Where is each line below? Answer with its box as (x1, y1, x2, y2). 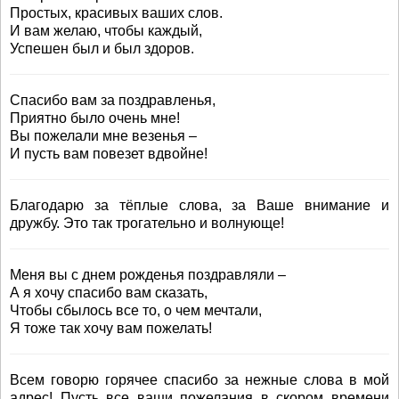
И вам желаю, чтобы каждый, (10, 23, 202, 38)
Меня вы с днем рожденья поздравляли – (10, 267, 286, 282)
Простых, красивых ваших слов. (10, 5, 223, 20)
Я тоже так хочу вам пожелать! (10, 321, 212, 336)
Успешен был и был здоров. (10, 41, 194, 56)
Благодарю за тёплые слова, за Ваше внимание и (10, 198, 389, 213)
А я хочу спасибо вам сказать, (10, 285, 208, 300)
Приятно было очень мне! (10, 110, 180, 126)
